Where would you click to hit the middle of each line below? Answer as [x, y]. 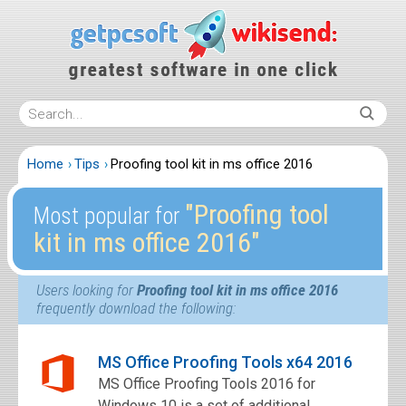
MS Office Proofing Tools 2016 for [207, 384]
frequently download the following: [136, 308]
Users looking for [87, 290]
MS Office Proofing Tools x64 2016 [225, 362]
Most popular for [109, 216]
